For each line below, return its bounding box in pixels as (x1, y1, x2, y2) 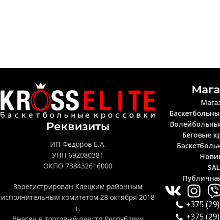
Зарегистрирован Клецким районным (13, 181, 143, 191)
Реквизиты (46, 119, 110, 133)
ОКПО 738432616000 (43, 161, 113, 170)
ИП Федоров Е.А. (50, 139, 106, 149)
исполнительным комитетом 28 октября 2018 (1, 192, 155, 202)
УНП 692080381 (52, 150, 104, 160)
